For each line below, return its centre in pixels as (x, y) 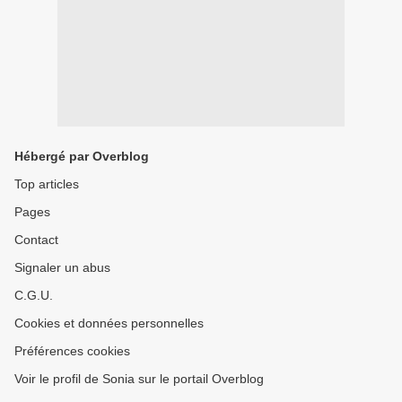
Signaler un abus (62, 267)
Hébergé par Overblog (82, 156)
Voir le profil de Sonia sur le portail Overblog (139, 379)
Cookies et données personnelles (109, 323)
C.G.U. (34, 295)
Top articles (47, 184)
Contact (36, 240)
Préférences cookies (72, 351)
